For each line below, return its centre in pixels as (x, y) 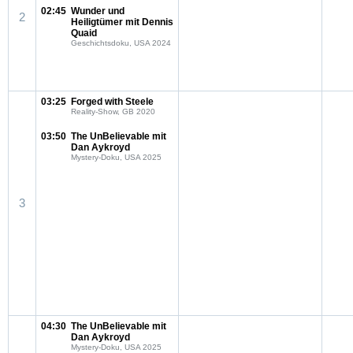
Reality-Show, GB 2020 (113, 111)
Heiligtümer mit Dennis (122, 22)
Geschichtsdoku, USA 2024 (121, 43)
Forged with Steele (112, 102)
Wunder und (98, 11)
